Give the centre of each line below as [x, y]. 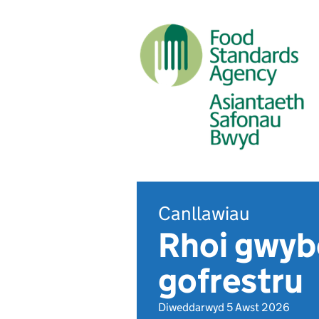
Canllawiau [204, 213]
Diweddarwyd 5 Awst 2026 [224, 307]
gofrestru [231, 281]
